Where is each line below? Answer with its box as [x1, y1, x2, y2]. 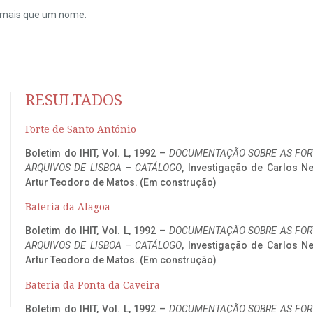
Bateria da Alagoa [25, 201, 110, 213]
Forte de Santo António [25, 123, 136, 135]
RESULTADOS [25, 91, 122, 109]
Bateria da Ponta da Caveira [25, 279, 160, 291]
